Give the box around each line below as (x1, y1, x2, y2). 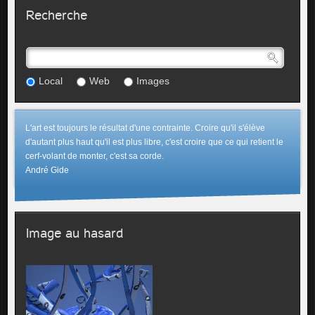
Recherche (26, 8, 88, 22)
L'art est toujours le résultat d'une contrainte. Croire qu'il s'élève (25, 123, 266, 133)
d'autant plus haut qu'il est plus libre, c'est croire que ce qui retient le (25, 137, 284, 147)
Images (136, 75, 170, 86)
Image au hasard (26, 226, 124, 240)
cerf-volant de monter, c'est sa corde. (25, 151, 165, 161)
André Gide (25, 165, 70, 175)
